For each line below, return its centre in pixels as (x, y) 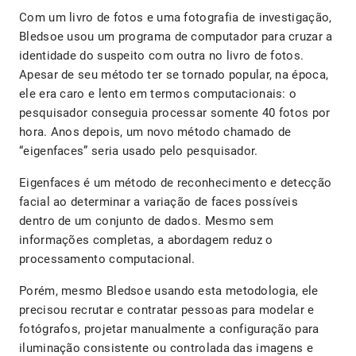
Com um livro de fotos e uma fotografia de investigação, (176, 18)
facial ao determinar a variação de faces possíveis (159, 202)
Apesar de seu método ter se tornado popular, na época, (174, 75)
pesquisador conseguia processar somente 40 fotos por (175, 113)
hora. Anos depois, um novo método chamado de (155, 132)
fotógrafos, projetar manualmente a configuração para (169, 329)
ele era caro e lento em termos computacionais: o (158, 94)
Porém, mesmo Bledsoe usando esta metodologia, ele (169, 291)
